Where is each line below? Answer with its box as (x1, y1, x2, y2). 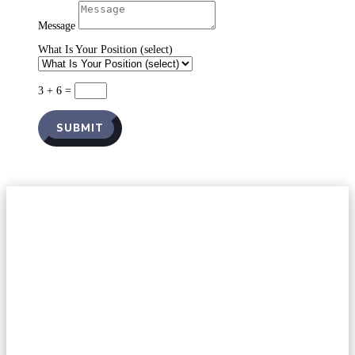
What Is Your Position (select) (38, 44, 173, 56)
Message (38, 20, 75, 32)
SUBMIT (56, 121, 104, 136)
